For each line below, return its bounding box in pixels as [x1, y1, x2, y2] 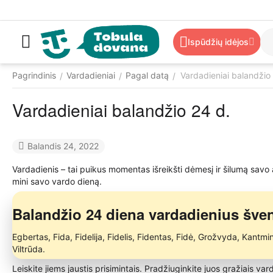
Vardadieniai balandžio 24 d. [12, 97, 230, 122]
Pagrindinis [12, 70, 56, 80]
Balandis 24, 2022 [27, 140, 99, 151]
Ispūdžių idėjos [188, 37, 249, 47]
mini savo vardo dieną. [12, 175, 102, 186]
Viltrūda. [12, 243, 45, 254]
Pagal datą [126, 70, 169, 80]
